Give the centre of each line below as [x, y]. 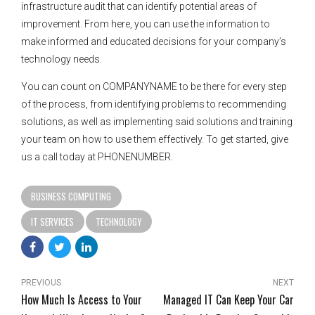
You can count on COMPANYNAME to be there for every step [154, 86]
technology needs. [62, 59]
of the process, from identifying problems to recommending [154, 104]
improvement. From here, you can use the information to [146, 24]
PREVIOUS [41, 283]
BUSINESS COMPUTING [71, 197]
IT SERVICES [53, 221]
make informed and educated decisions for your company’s [154, 41]
